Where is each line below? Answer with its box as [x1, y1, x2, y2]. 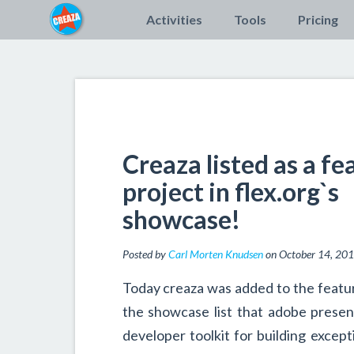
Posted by [122, 247, 168, 261]
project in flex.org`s [122, 176, 339, 207]
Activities [145, 12, 202, 27]
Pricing [297, 12, 338, 27]
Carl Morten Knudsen [168, 247, 263, 261]
